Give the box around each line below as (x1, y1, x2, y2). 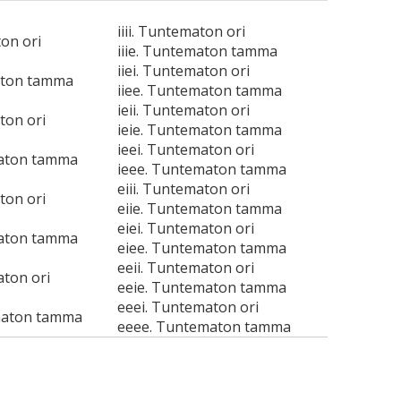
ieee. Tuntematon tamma (116, 159, 286, 179)
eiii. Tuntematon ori (116, 179, 250, 199)
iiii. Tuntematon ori (116, 21, 245, 41)
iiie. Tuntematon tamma (116, 41, 277, 61)
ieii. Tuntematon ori (116, 100, 250, 120)
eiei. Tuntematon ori (116, 218, 254, 238)
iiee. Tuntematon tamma (116, 81, 282, 100)
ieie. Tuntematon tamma (116, 120, 282, 140)
